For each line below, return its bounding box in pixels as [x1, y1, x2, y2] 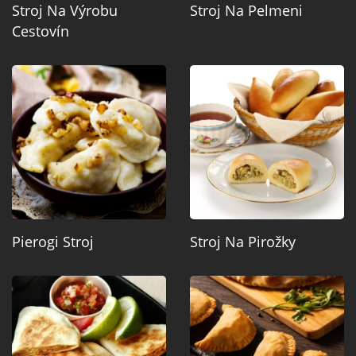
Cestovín [12, 21, 69, 41]
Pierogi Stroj [12, 232, 94, 252]
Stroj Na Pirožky [190, 232, 296, 252]
